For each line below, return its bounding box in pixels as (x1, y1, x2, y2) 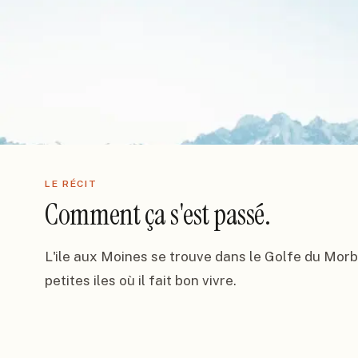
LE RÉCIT (45, 178, 97, 189)
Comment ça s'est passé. (45, 196, 271, 233)
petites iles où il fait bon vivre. (45, 272, 237, 288)
